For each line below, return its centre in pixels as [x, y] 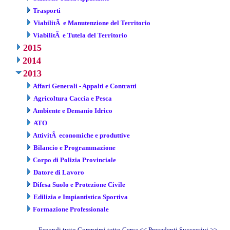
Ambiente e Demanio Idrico [73, 110]
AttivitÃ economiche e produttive [81, 135]
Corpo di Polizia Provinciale [74, 160]
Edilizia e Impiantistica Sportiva [81, 197]
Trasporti [47, 10]
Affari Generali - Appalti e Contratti [85, 86]
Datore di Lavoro [59, 172]
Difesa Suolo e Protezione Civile [79, 184]
